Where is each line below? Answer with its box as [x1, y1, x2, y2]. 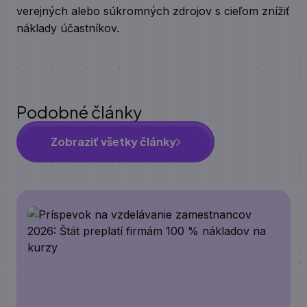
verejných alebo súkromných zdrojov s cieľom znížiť [16, 4, 290, 18]
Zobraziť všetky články [51, 134, 176, 149]
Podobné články [16, 101, 142, 122]
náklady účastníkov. [16, 21, 119, 35]
